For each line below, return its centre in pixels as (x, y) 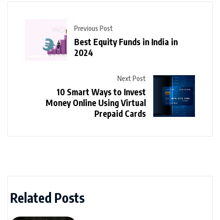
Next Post (132, 79)
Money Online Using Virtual (96, 103)
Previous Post (94, 28)
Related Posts (47, 198)
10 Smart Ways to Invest (101, 92)
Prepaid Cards (120, 114)
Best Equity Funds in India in (126, 41)
